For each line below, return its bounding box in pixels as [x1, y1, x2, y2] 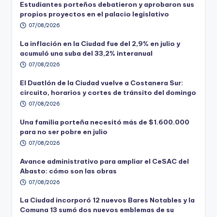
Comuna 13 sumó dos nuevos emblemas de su [20, 205, 174, 215]
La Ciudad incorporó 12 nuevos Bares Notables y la [20, 196, 195, 205]
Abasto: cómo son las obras [20, 166, 117, 175]
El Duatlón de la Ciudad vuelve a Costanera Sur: [20, 78, 183, 88]
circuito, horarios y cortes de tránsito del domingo [20, 88, 196, 97]
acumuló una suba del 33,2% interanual [20, 49, 153, 58]
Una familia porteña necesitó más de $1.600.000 [20, 117, 189, 126]
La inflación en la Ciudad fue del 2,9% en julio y [20, 39, 180, 48]
